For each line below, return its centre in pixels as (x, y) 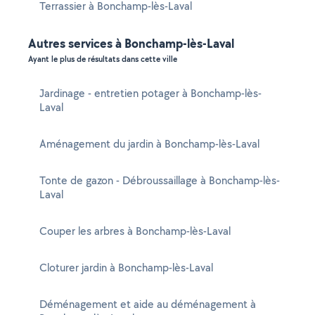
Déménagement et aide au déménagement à (148, 304)
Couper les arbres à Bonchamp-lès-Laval (135, 231)
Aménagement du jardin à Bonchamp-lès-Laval (149, 144)
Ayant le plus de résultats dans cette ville (103, 59)
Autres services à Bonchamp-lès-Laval (131, 43)
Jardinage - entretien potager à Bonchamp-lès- (150, 93)
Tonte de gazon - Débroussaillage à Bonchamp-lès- (160, 180)
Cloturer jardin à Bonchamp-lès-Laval (126, 268)
